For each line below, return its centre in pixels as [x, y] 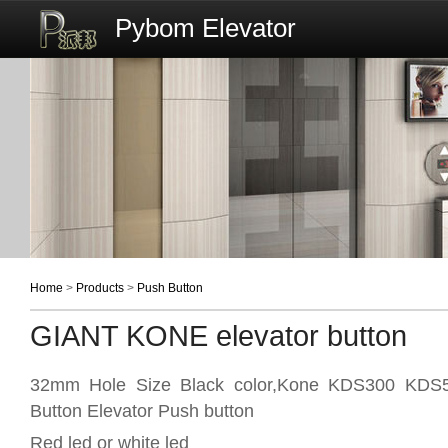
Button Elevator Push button [142, 410]
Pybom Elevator [205, 27]
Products [100, 288]
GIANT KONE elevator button [218, 336]
